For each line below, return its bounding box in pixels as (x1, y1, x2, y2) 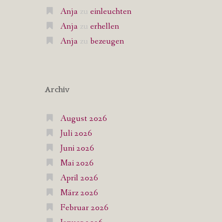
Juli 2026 (60, 128, 92, 139)
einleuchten (90, 6, 131, 17)
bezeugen (90, 36, 124, 47)
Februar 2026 (60, 202, 109, 214)
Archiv (45, 85, 69, 94)
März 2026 (60, 187, 98, 199)
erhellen (90, 21, 119, 32)
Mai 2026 (60, 158, 94, 169)
